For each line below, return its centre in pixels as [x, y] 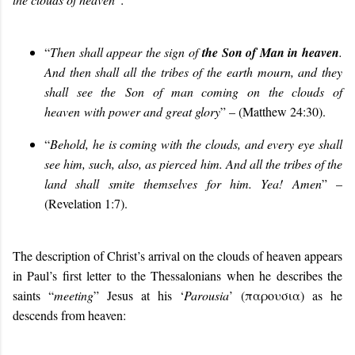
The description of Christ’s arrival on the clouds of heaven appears [177, 255]
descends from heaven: [69, 315]
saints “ [33, 295]
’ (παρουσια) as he [286, 295]
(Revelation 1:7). [86, 203]
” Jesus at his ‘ [139, 295]
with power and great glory [150, 111]
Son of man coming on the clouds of [234, 91]
